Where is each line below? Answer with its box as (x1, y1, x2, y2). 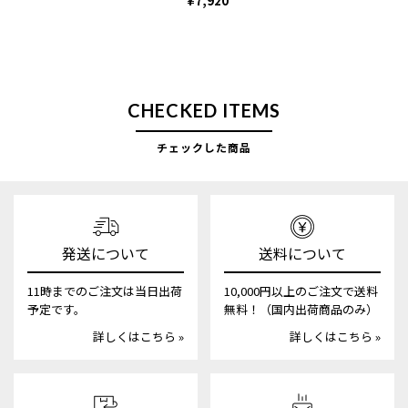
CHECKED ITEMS (127, 98, 280, 121)
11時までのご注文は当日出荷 (27, 281, 182, 300)
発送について (62, 241, 149, 264)
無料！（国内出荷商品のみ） (224, 300, 378, 318)
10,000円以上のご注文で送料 (224, 281, 378, 300)
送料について (259, 241, 346, 264)
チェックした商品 (157, 138, 251, 155)
